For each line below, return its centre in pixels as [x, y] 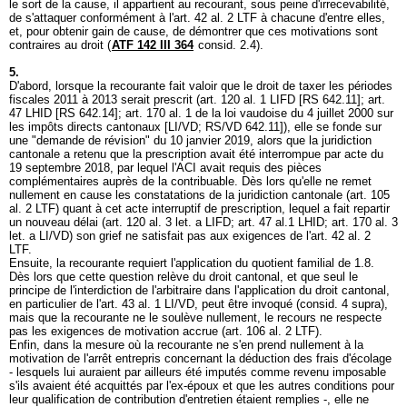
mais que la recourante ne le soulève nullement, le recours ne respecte [195, 318]
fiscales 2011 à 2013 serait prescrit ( [104, 99]
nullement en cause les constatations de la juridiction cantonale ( [179, 195]
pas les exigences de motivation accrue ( [117, 331]
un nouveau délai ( [57, 222]
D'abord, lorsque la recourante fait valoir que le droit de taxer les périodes [201, 86]
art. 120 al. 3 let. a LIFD [168, 222]
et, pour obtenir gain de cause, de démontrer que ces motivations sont [194, 31]
